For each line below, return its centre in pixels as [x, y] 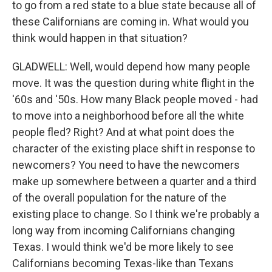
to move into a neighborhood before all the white [128, 116]
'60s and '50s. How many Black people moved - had [135, 99]
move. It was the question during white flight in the [133, 83]
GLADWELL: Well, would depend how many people [131, 66]
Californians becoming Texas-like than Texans [123, 263]
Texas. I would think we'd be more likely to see [123, 247]
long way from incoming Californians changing [124, 230]
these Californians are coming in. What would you [131, 22]
